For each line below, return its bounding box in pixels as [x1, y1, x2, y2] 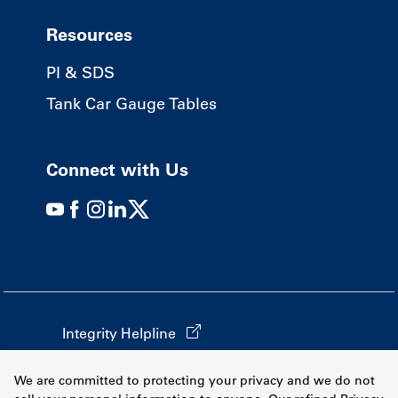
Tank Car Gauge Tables [46, 93, 217, 114]
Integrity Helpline [61, 323, 176, 342]
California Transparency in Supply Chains [61, 352, 337, 370]
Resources [46, 23, 132, 45]
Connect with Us [46, 158, 188, 180]
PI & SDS [46, 62, 115, 83]
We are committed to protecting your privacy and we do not [14, 372, 375, 388]
